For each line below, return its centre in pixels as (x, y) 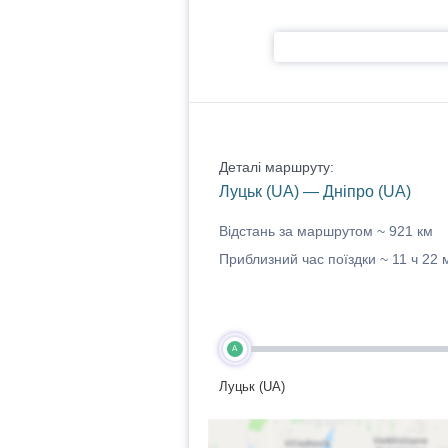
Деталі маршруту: (276, 167)
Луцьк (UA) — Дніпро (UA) (314, 191)
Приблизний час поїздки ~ (305, 259)
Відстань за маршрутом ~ (303, 231)
